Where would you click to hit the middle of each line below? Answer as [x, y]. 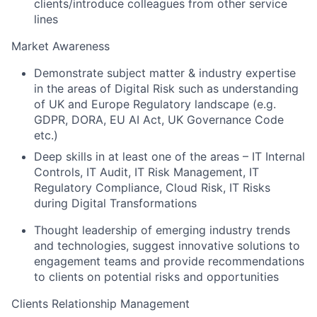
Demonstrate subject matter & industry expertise [165, 73]
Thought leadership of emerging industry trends [162, 230]
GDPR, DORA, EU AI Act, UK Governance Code [159, 120]
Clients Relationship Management [100, 304]
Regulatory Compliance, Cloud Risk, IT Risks [152, 188]
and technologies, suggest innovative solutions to [167, 246]
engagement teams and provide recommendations [169, 261]
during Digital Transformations [115, 203]
